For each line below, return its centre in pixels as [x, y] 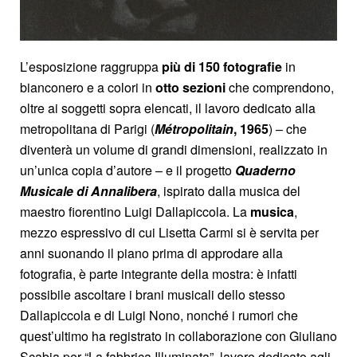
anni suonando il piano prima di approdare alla [151, 253]
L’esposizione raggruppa [91, 66]
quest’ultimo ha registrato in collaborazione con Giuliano [178, 335]
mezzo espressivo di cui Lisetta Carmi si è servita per [169, 232]
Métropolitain [194, 128]
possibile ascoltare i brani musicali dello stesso [153, 294]
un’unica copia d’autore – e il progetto [127, 170]
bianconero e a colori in [88, 87]
